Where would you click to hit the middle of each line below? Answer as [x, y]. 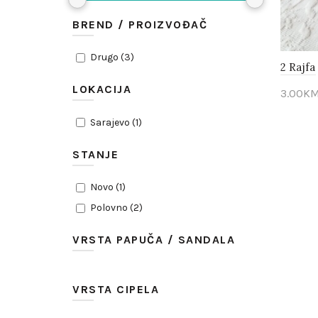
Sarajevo [110, 122]
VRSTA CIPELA [116, 289]
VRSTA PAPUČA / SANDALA [154, 240]
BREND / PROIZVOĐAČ [140, 24]
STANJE [95, 154]
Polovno [109, 208]
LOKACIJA [102, 89]
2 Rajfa [298, 67]
